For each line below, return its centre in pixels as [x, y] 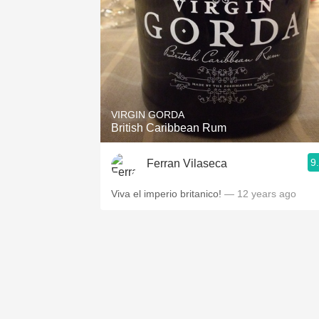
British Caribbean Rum [169, 128]
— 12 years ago [259, 194]
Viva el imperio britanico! [166, 194]
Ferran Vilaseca [187, 163]
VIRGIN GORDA [148, 115]
